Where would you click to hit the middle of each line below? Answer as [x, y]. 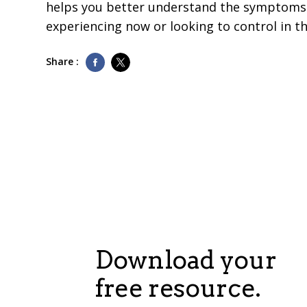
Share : [62, 62]
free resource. [178, 288]
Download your [186, 260]
